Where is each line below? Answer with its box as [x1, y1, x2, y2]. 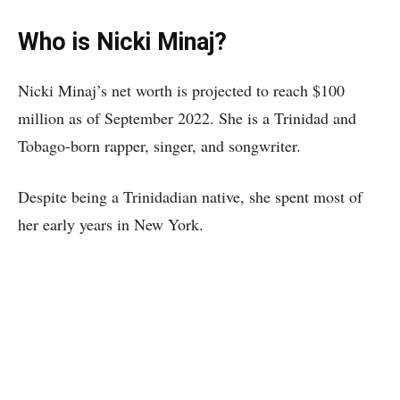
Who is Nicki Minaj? [18, 28, 227, 56]
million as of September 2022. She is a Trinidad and [18, 107, 356, 129]
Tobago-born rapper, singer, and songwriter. [18, 135, 301, 156]
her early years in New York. [18, 213, 204, 235]
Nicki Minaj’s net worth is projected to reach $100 [18, 79, 345, 101]
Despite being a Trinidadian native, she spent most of [18, 186, 362, 207]
